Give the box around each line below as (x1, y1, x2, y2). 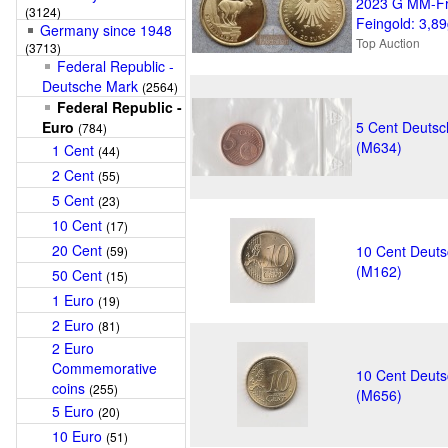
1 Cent (52, 140, 94, 160)
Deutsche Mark (42, 76, 138, 96)
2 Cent (52, 165, 94, 185)
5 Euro (52, 401, 94, 421)
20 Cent (52, 240, 102, 260)
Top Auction (356, 34, 420, 51)
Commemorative (52, 358, 157, 378)
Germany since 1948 (40, 20, 172, 40)
